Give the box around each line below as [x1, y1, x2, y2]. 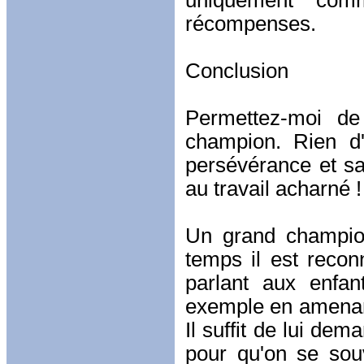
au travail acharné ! [185, 177, 362, 200]
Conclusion [185, 59, 288, 82]
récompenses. [185, 12, 316, 35]
